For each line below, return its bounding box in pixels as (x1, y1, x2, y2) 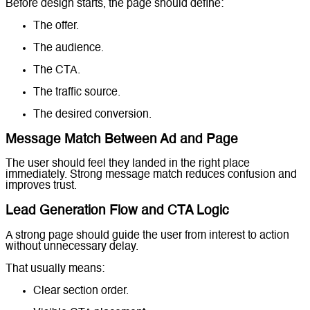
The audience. (33, 42, 104, 54)
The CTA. (33, 64, 80, 76)
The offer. (33, 20, 79, 32)
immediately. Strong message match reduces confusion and (6, 170, 297, 181)
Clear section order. (33, 285, 129, 297)
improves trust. (6, 181, 77, 192)
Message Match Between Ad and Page (6, 133, 238, 146)
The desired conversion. (33, 109, 152, 120)
